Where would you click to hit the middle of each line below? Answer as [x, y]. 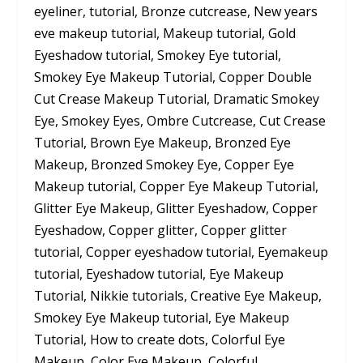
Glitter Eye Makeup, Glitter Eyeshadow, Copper [176, 208]
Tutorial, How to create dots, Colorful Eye [160, 339]
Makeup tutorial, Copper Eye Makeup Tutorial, [177, 186]
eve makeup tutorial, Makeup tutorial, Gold [165, 33]
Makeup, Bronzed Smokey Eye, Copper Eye [164, 164]
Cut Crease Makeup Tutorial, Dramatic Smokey [177, 98]
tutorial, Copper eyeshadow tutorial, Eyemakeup [181, 252]
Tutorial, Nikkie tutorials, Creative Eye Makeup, [178, 295]
